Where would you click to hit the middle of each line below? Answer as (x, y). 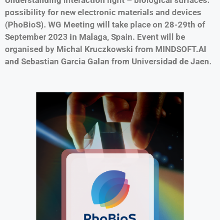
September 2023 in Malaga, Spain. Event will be (95, 37)
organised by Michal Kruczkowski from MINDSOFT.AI (106, 49)
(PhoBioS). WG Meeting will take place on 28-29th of (105, 24)
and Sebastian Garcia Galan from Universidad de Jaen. (108, 61)
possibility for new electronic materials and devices (103, 12)
